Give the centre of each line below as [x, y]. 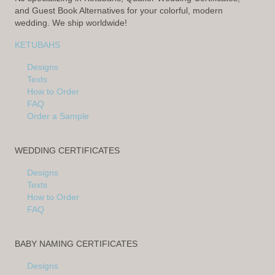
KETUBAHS [37, 45]
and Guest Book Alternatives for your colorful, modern [119, 11]
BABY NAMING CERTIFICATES [76, 244]
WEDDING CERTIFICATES [67, 151]
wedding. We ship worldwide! [71, 23]
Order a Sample [58, 116]
